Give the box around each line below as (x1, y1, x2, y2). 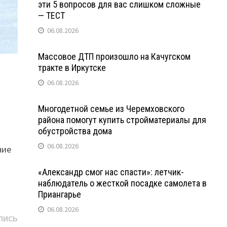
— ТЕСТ (37, 10, 65, 21)
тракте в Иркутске (37, 62, 106, 73)
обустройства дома (37, 125, 112, 136)
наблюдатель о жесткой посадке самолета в (37, 177, 207, 188)
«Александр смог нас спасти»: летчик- (37, 166, 184, 177)
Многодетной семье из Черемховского (37, 103, 184, 114)
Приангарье (37, 188, 81, 200)
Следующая (17, 211, 64, 223)
